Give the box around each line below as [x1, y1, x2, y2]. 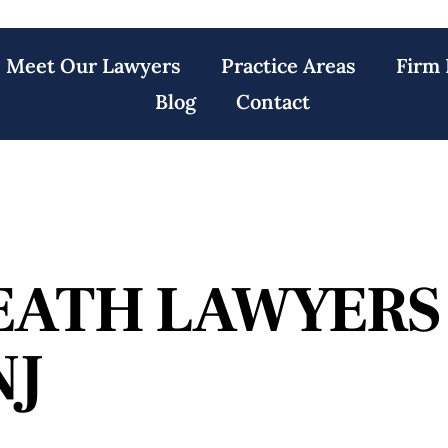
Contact [236, 89, 311, 114]
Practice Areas [221, 53, 357, 78]
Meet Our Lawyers [6, 53, 182, 78]
